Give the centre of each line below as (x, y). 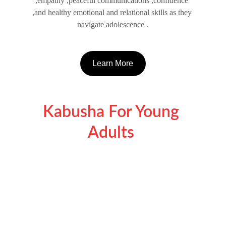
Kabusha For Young (113, 112)
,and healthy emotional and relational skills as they (113, 12)
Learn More (113, 63)
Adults (113, 133)
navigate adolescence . (113, 24)
